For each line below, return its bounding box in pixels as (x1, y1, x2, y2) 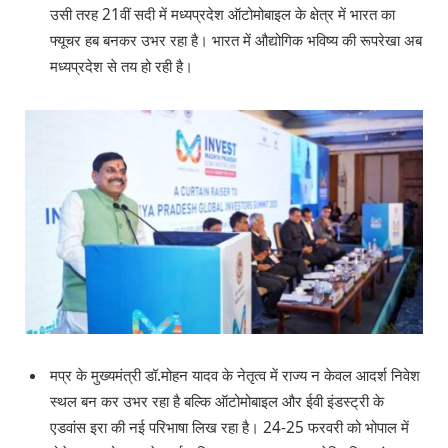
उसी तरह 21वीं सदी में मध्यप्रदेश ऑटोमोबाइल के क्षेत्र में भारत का (50, 4, 395, 26)
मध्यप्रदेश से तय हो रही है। (50, 56, 193, 78)
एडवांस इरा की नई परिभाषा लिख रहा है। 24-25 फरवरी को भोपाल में (50, 417, 409, 439)
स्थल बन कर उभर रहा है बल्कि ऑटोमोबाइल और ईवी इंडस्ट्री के (50, 391, 384, 413)
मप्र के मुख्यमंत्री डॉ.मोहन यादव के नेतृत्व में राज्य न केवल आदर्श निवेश (50, 365, 420, 387)
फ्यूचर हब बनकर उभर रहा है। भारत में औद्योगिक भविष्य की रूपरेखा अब (50, 30, 422, 52)
